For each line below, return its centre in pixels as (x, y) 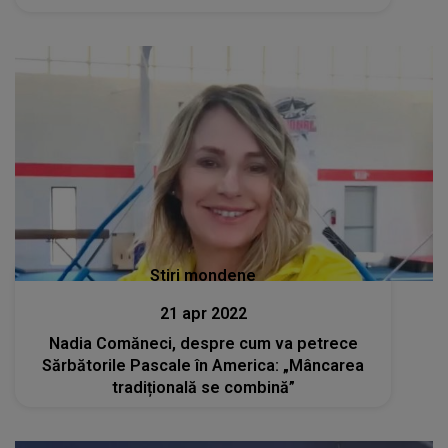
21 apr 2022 (203, 314)
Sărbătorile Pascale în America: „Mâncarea (203, 366)
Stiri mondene (203, 276)
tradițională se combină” (203, 388)
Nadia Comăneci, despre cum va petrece (203, 344)
